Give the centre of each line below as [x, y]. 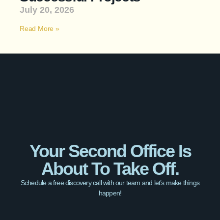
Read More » [40, 29]
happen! [110, 193]
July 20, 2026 [47, 10]
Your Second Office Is [110, 151]
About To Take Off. [110, 169]
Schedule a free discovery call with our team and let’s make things [110, 183]
